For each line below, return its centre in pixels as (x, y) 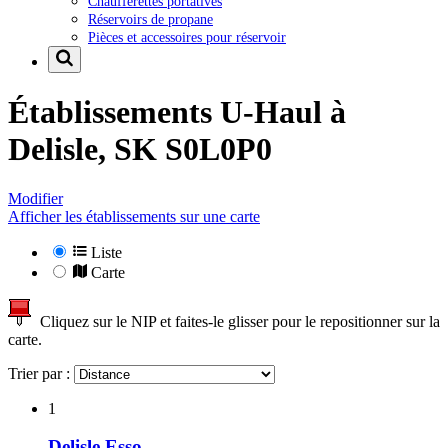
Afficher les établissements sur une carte (134, 216)
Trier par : (41, 373)
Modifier (35, 198)
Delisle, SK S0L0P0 (140, 149)
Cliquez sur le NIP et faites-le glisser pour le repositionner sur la (236, 321)
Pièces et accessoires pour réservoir (187, 36)
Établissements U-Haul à (177, 112)
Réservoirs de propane (150, 18)
